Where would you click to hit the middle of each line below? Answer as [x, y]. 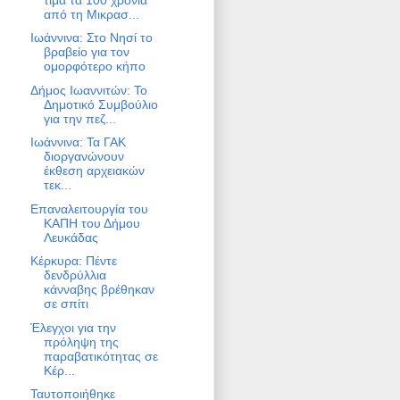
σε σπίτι [66, 304]
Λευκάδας [71, 237]
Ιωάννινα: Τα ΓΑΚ [78, 142]
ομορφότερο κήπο [94, 67]
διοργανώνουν [83, 157]
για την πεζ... [79, 118]
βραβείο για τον [86, 52]
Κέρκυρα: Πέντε [73, 261]
